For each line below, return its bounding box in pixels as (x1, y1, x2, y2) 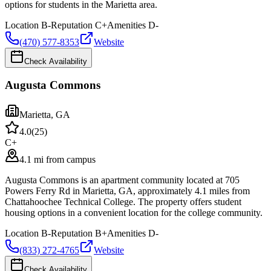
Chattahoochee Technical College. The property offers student (5, 197, 241, 207)
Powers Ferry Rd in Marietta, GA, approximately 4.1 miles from (5, 186, 250, 196)
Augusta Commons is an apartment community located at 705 (5, 175, 240, 185)
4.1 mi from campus (19, 154, 96, 165)
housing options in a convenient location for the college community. (5, 207, 263, 218)
